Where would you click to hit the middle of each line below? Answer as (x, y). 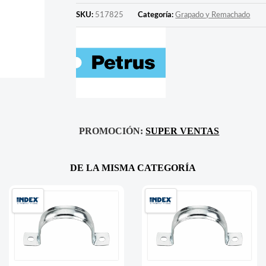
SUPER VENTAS (183, 131)
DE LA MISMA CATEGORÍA (133, 167)
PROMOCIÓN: (113, 131)
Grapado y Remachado (213, 15)
